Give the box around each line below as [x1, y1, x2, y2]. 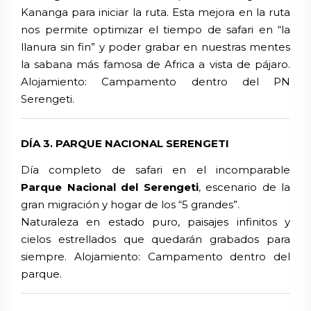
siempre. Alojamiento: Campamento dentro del [21, 250, 290, 264]
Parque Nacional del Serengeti [21, 180, 199, 194]
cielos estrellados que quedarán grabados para [21, 233, 290, 246]
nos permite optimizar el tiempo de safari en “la [21, 23, 290, 37]
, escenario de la [198, 180, 290, 194]
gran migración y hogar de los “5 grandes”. [21, 198, 242, 212]
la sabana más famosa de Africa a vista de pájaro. [21, 58, 290, 72]
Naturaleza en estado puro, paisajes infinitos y [21, 215, 290, 229]
